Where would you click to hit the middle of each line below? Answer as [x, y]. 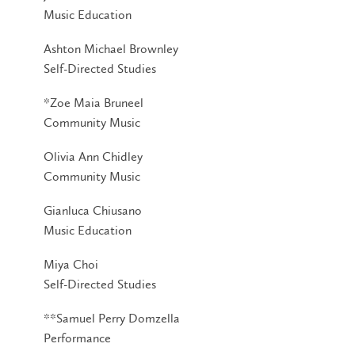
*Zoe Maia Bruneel [94, 102]
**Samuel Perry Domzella [112, 318]
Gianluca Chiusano [93, 210]
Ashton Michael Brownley [111, 48]
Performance [77, 338]
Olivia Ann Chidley [93, 156]
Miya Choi [71, 264]
